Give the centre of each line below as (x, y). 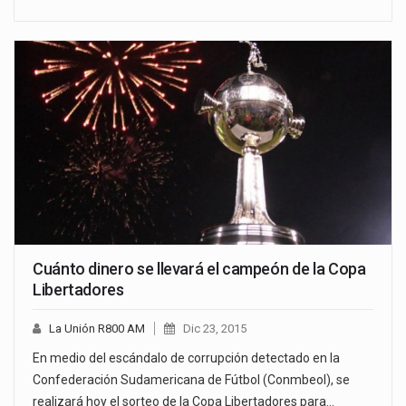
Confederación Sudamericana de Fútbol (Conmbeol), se (191, 379)
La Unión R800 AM (97, 328)
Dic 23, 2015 (215, 328)
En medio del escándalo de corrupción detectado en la (186, 358)
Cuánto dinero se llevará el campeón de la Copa (199, 268)
